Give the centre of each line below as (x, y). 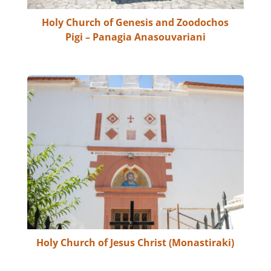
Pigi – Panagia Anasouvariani (135, 37)
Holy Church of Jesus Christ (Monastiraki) (135, 242)
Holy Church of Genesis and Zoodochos (135, 23)
